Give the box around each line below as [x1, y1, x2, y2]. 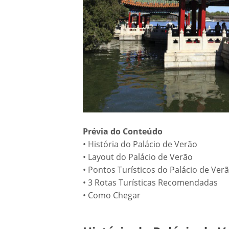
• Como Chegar [83, 190, 145, 201]
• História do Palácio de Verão [83, 139, 201, 150]
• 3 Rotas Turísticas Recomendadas [83, 177, 222, 188]
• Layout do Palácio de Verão [83, 151, 197, 163]
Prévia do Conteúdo [83, 126, 163, 137]
